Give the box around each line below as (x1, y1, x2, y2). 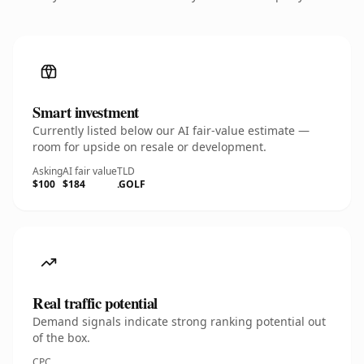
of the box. (32, 330, 90, 345)
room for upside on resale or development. (32, 139, 266, 154)
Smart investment (32, 101, 140, 123)
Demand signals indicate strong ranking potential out (32, 314, 326, 329)
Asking (32, 164, 63, 178)
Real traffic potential (32, 292, 158, 314)
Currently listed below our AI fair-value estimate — (32, 123, 310, 138)
